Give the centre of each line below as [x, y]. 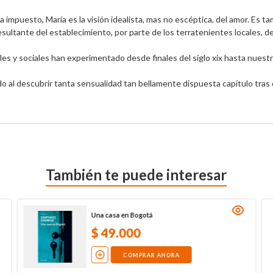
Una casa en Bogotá [122, 215]
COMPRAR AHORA [151, 255]
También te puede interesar [136, 174]
